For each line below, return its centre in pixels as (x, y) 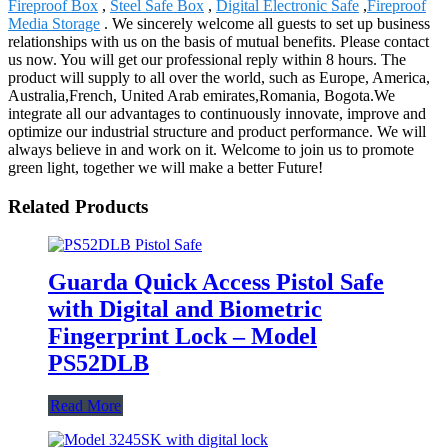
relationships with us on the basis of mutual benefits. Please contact (218, 41)
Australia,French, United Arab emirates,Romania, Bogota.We (201, 95)
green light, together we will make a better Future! (165, 167)
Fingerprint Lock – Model (182, 336)
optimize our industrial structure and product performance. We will (217, 131)
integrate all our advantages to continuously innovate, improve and (217, 113)
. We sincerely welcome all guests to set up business (265, 23)
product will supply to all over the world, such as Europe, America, (219, 77)
